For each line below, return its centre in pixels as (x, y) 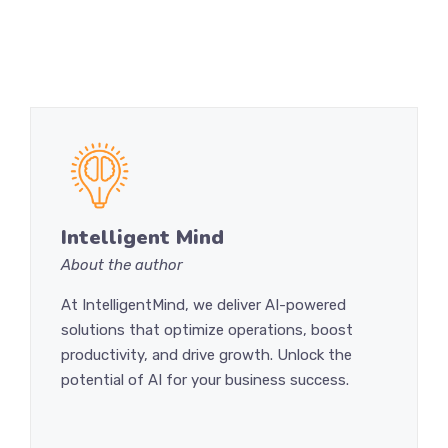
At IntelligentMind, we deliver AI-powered (203, 304)
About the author (122, 264)
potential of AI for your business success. (205, 379)
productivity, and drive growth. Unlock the (206, 354)
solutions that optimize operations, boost (207, 329)
